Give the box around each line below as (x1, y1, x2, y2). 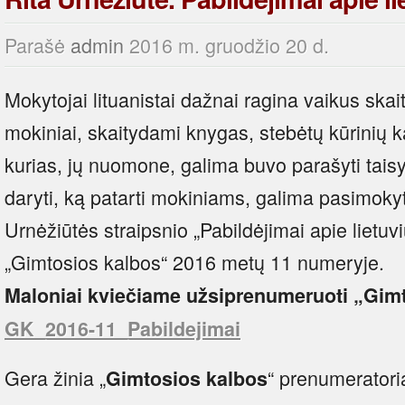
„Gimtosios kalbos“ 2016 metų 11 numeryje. (5, 247, 384, 276)
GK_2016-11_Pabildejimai (5, 314, 240, 343)
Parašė (5, 30, 71, 59)
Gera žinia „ (5, 363, 106, 391)
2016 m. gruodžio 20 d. (129, 30, 329, 59)
